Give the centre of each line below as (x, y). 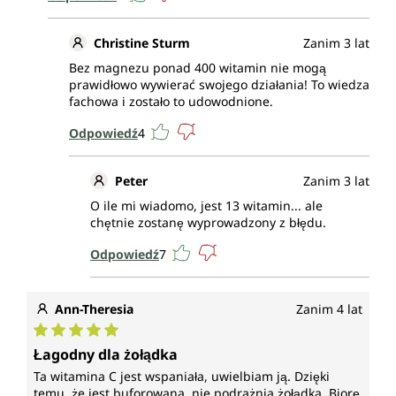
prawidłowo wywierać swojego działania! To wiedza (219, 85)
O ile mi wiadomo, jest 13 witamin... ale (206, 206)
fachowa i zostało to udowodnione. (171, 102)
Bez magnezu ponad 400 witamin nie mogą (198, 68)
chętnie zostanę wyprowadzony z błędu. (208, 223)
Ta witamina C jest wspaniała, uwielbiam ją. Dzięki (182, 377)
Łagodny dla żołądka (106, 355)
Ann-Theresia (94, 309)
